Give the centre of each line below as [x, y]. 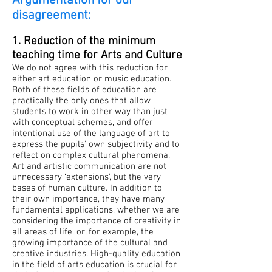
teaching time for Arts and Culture [97, 56]
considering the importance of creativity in [97, 221]
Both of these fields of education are [84, 90]
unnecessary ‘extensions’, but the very [87, 177]
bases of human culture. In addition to [87, 188]
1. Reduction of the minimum [84, 42]
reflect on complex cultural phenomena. [91, 155]
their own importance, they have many [88, 199]
